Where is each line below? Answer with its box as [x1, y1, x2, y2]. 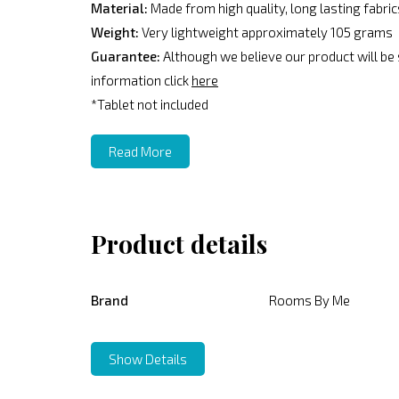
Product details [91, 227, 267, 261]
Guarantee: [91, 48, 163, 65]
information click [91, 72, 191, 89]
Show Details [109, 351, 187, 368]
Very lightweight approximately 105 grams [139, 24, 393, 41]
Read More [109, 143, 172, 160]
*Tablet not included [91, 96, 208, 113]
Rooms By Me [269, 292, 350, 309]
